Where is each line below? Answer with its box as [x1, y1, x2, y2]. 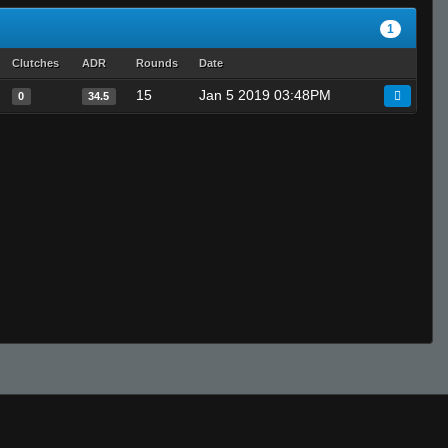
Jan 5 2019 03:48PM [199, 87, 331, 103]
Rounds [136, 57, 178, 69]
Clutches [12, 57, 59, 69]
